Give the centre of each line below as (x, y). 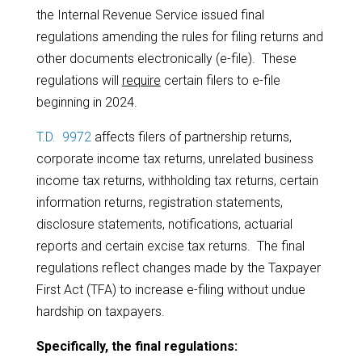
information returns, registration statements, (159, 202)
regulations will (79, 80)
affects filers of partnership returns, (191, 137)
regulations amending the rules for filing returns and (179, 36)
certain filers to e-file (220, 80)
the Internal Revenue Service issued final (150, 15)
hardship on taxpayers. (100, 311)
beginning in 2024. (86, 102)
